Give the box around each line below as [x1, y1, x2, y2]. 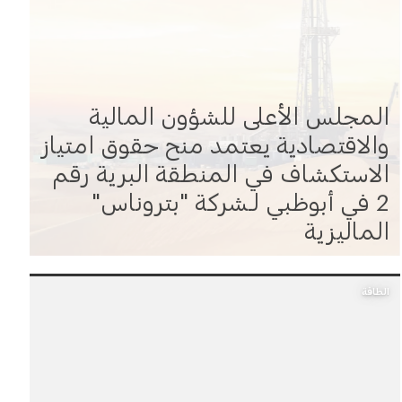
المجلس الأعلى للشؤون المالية [88, 97, 389, 126]
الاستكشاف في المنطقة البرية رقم [51, 154, 389, 183]
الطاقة [361, 281, 389, 293]
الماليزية [303, 212, 389, 240]
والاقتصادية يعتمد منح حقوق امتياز [40, 126, 389, 154]
